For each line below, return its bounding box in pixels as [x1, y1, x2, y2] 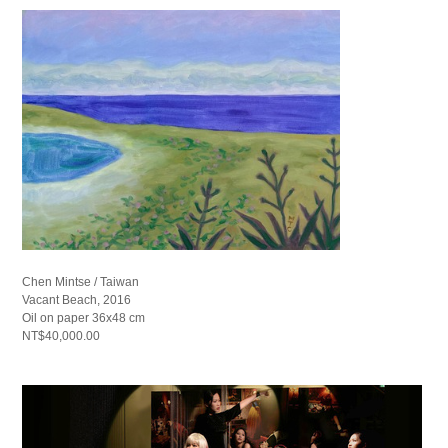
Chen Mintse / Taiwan [22, 275, 140, 290]
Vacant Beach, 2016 [22, 293, 132, 308]
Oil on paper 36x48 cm [22, 311, 146, 326]
